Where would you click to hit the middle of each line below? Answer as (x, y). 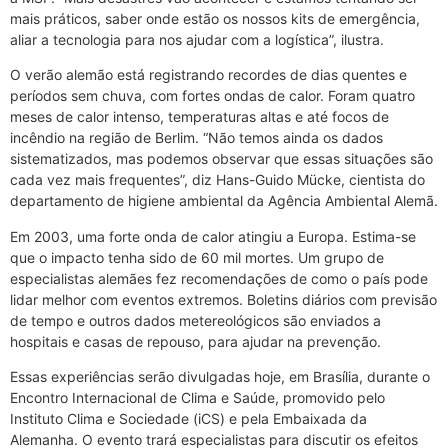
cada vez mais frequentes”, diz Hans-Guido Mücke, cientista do (217, 180)
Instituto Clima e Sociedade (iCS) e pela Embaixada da (188, 419)
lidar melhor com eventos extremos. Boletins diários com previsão (223, 299)
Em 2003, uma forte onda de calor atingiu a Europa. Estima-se (213, 236)
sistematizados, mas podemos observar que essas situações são (221, 159)
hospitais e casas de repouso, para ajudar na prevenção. (195, 341)
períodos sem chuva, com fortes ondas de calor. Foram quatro (212, 96)
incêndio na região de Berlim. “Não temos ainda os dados (196, 138)
